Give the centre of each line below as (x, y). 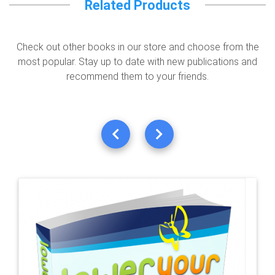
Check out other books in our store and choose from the (137, 47)
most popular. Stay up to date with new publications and (137, 62)
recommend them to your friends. (137, 77)
